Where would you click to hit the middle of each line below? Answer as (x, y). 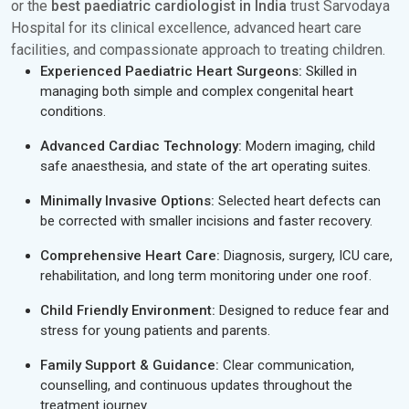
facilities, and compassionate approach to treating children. (198, 50)
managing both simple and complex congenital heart (197, 91)
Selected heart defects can (299, 201)
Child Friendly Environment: (128, 310)
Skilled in (330, 71)
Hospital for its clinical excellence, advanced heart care (186, 28)
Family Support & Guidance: (131, 365)
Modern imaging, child (310, 146)
